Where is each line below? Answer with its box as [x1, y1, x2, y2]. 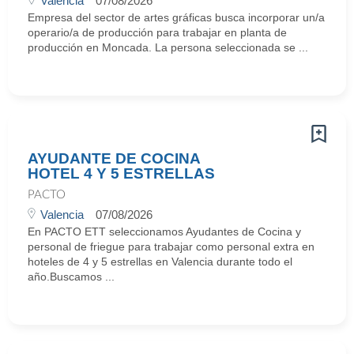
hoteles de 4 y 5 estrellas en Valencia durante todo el [28, 255, 292, 268]
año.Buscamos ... [28, 270, 115, 283]
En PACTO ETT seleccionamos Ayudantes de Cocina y [28, 225, 301, 238]
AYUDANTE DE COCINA [28, 150, 200, 167]
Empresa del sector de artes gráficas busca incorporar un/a [28, 11, 325, 24]
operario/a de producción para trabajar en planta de [28, 26, 287, 39]
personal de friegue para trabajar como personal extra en [28, 240, 314, 253]
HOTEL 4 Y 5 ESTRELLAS [28, 165, 215, 182]
